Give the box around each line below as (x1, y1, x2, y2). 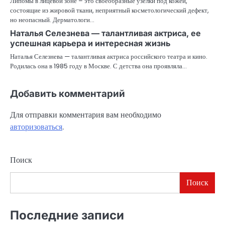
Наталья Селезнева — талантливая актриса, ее (10, 28, 201, 38)
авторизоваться (10, 121, 62, 133)
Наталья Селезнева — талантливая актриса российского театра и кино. (10, 51, 207, 61)
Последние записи (10, 207, 124, 222)
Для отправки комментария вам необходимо (10, 108, 161, 121)
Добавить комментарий (10, 87, 125, 99)
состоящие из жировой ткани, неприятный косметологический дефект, (10, 5, 209, 15)
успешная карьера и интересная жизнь (10, 38, 170, 48)
